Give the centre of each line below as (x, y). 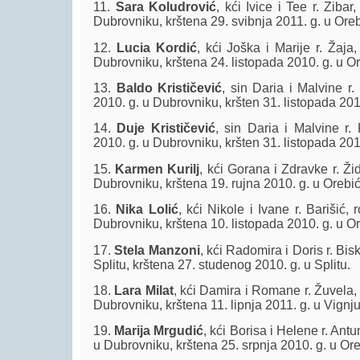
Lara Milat (144, 291)
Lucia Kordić (156, 47)
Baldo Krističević (169, 88)
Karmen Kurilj (157, 169)
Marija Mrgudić (159, 331)
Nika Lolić (147, 210)
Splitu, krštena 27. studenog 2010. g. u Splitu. (222, 264)
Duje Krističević (166, 129)
